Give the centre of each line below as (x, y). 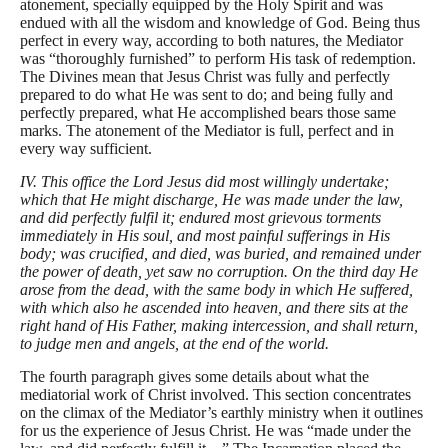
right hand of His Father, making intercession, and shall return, (219, 325)
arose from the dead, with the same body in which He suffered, (216, 289)
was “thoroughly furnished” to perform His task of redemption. (218, 58)
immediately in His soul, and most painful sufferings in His (205, 235)
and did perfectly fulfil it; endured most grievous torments (200, 217)
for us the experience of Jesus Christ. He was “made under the (215, 430)
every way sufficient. (86, 148)
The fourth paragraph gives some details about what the (194, 376)
